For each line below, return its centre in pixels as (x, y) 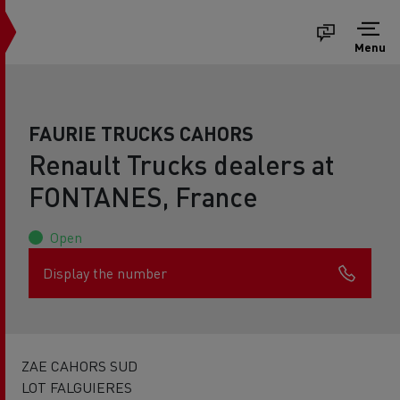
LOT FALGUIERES (77, 387)
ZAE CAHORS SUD (79, 366)
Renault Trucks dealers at (181, 164)
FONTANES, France (143, 196)
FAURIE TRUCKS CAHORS (141, 133)
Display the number (105, 273)
